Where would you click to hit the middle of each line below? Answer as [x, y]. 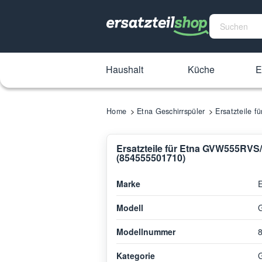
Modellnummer [146, 232]
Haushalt [124, 69]
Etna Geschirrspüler [171, 111]
